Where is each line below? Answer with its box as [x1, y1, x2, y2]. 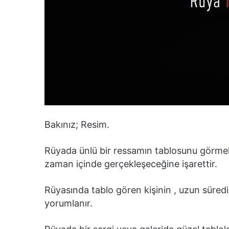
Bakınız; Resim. [44, 119, 109, 130]
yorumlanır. [44, 197, 93, 209]
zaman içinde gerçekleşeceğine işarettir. [44, 158, 217, 169]
